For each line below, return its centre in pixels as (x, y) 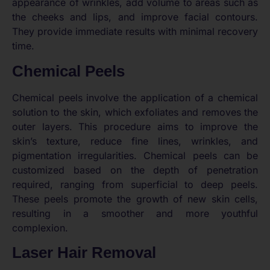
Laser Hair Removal (84, 252)
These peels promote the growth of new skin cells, (135, 199)
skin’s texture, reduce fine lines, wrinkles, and (135, 141)
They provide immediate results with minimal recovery (135, 32)
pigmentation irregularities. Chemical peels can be (135, 155)
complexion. (40, 228)
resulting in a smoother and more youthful (135, 213)
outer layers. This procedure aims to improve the (135, 126)
